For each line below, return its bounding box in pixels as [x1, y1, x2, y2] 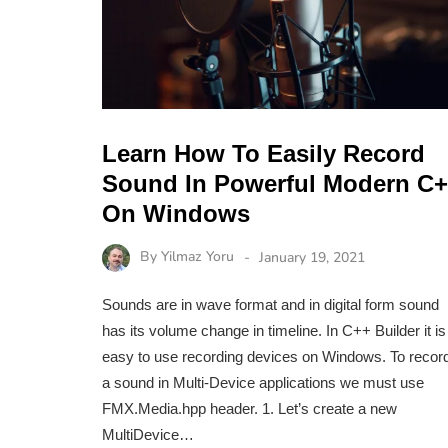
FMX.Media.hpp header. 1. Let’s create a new [102, 400, 397, 418]
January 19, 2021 [259, 247, 365, 267]
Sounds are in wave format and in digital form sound [102, 296, 439, 314]
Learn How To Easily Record [102, 139, 425, 167]
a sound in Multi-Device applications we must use [102, 374, 424, 392]
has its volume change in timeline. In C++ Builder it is [102, 322, 446, 340]
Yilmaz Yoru [161, 247, 234, 267]
